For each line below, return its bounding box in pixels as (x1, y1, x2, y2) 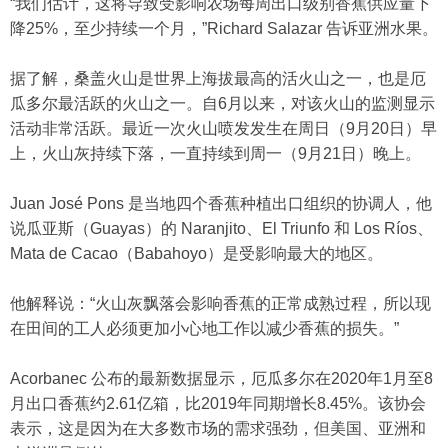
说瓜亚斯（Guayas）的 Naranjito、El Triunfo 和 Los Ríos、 (10, 220, 433, 238)
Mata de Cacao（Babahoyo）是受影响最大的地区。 (10, 245, 383, 263)
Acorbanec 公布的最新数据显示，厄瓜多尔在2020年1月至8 (10, 370, 433, 388)
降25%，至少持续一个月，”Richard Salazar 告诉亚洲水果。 (10, 20, 438, 38)
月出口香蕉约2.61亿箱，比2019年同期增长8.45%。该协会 (10, 395, 426, 413)
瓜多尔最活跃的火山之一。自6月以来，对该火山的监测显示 (10, 95, 435, 113)
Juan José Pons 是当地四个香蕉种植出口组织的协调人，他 (10, 195, 432, 213)
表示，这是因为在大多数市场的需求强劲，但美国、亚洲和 (10, 420, 426, 438)
